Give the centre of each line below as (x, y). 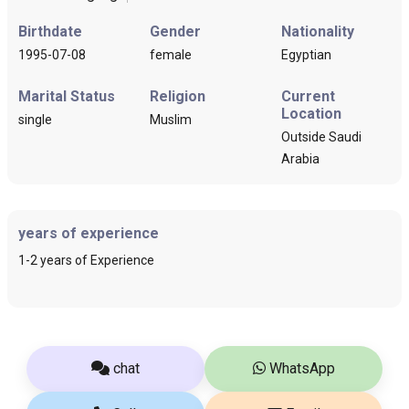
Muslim (171, 119)
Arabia (300, 158)
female (171, 54)
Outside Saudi (321, 136)
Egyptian (306, 54)
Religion (178, 96)
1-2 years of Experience (86, 260)
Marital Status (67, 96)
